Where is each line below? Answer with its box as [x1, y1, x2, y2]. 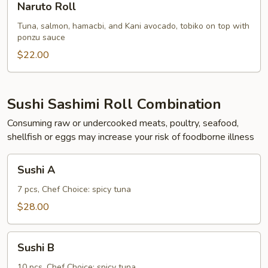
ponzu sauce [17, 32, 65, 43]
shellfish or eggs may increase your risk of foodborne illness [7, 130, 254, 144]
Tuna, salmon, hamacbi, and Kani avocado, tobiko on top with [17, 20, 249, 32]
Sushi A [17, 163, 55, 177]
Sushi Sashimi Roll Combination [7, 95, 221, 114]
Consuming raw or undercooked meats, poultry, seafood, [7, 117, 239, 130]
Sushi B [17, 240, 54, 255]
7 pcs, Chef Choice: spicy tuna [17, 184, 131, 195]
